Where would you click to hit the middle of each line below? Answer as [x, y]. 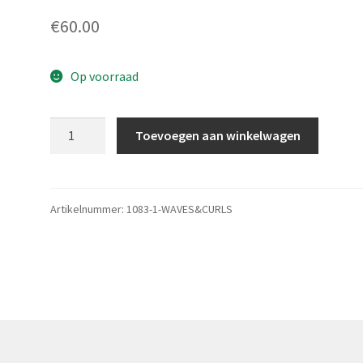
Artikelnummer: [89, 209]
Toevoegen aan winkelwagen [218, 136]
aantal [68, 147]
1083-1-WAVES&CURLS [180, 209]
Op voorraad [104, 76]
